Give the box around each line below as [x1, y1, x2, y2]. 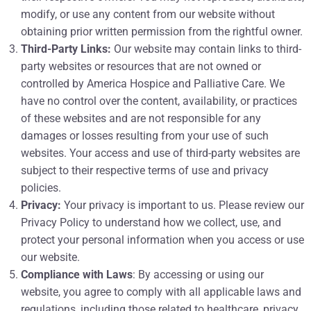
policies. [21, 181, 61, 195]
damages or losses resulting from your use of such [21, 129, 269, 143]
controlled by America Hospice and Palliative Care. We [21, 77, 285, 91]
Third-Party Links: [21, 42, 111, 56]
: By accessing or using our [133, 268, 264, 282]
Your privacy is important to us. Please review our [61, 199, 304, 212]
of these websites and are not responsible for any [21, 112, 261, 126]
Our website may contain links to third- [111, 42, 301, 56]
